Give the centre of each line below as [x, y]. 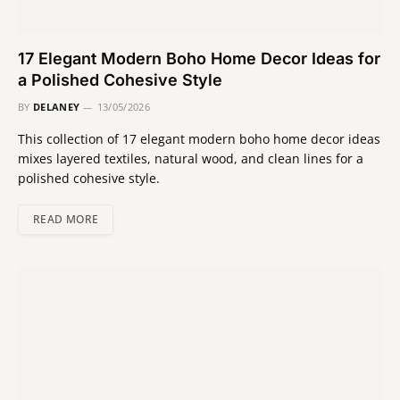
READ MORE [66, 220]
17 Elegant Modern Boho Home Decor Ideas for [199, 59]
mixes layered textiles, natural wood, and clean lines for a [191, 159]
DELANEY [57, 107]
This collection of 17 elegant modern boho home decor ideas [199, 139]
